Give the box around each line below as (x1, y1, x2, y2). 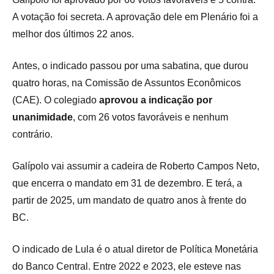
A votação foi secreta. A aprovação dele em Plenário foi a (12, 12, 258, 23)
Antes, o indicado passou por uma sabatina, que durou (12, 61, 248, 72)
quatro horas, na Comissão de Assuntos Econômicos (12, 78, 241, 89)
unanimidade (12, 112, 73, 123)
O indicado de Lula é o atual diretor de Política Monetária (12, 244, 258, 255)
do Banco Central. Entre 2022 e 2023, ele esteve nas (12, 261, 241, 272)
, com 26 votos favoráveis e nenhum (73, 112, 228, 123)
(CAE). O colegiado (12, 95, 99, 106)
